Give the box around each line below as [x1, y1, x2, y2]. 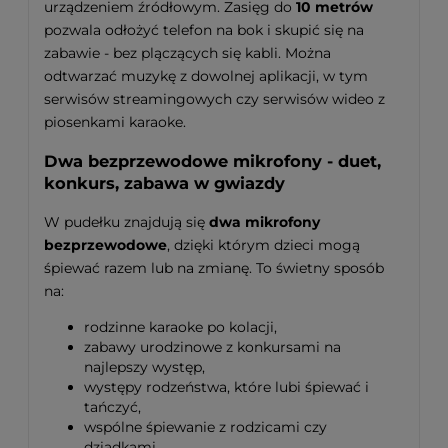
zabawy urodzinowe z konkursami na [84, 337, 341, 356]
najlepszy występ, [84, 357, 205, 376]
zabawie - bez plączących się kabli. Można [44, 43, 331, 62]
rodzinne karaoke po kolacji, [84, 317, 277, 336]
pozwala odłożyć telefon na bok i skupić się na [44, 20, 364, 39]
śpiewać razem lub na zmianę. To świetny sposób [44, 258, 384, 277]
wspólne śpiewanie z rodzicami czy [84, 417, 327, 436]
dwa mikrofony [209, 212, 320, 231]
